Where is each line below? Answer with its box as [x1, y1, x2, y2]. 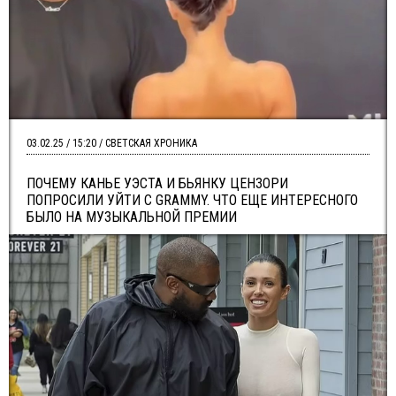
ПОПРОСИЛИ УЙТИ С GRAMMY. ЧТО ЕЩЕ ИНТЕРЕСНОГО [27, 192, 358, 209]
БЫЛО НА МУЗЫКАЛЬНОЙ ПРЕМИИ [27, 209, 237, 225]
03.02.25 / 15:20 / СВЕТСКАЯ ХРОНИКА [27, 137, 197, 149]
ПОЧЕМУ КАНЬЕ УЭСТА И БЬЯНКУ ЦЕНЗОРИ [27, 175, 288, 192]
